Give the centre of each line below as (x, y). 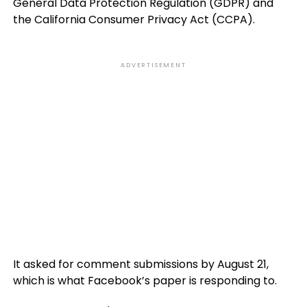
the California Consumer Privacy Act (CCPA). (134, 20)
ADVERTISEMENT (153, 65)
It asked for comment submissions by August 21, (140, 264)
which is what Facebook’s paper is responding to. (145, 281)
